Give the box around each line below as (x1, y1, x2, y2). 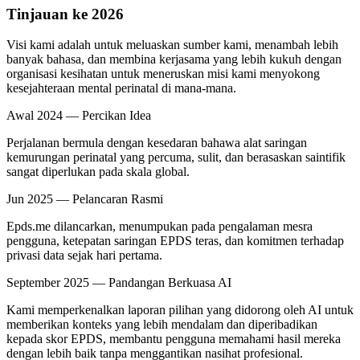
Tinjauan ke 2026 (6, 5, 124, 22)
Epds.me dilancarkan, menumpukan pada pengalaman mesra (6, 219, 313, 234)
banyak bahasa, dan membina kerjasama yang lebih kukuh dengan (6, 52, 342, 67)
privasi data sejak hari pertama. (6, 248, 162, 263)
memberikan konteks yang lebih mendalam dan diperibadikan (6, 317, 317, 332)
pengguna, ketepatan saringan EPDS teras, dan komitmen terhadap (6, 234, 344, 248)
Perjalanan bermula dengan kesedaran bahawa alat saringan (6, 136, 307, 150)
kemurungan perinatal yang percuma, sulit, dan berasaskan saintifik (6, 150, 346, 165)
